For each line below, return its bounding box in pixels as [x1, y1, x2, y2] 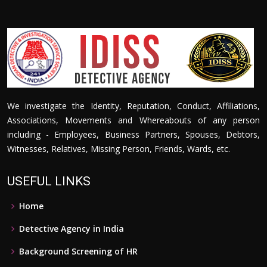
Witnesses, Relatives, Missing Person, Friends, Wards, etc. [7, 143, 230, 154]
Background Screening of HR [19, 246, 138, 257]
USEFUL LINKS [7, 174, 91, 188]
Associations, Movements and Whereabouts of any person [7, 114, 260, 126]
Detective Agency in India [19, 223, 124, 234]
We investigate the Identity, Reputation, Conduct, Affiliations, [7, 100, 260, 111]
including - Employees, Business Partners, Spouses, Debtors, [7, 129, 260, 140]
